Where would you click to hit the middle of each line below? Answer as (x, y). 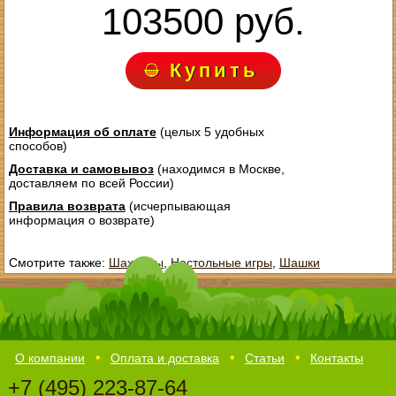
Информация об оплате (82, 132)
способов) (38, 146)
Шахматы (136, 263)
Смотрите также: (58, 263)
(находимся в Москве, (219, 169)
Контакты (336, 358)
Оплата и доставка (164, 358)
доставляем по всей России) (91, 183)
